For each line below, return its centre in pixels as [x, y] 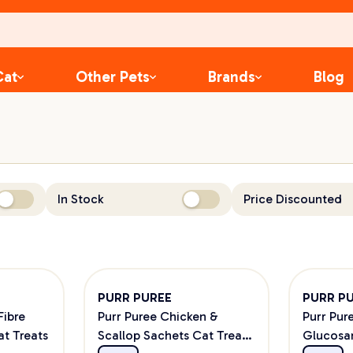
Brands [232, 77]
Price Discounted [293, 199]
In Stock [80, 199]
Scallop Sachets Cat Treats [175, 335]
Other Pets [113, 77]
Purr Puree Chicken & [158, 316]
